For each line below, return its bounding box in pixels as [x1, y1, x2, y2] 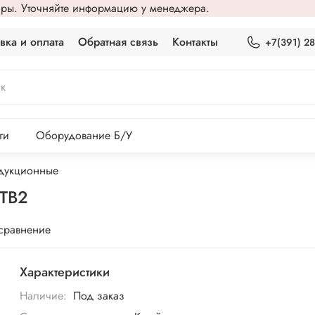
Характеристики [20, 262, 110, 281]
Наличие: [20, 288, 67, 304]
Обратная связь [78, 34, 159, 50]
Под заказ [72, 288, 124, 304]
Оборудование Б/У [35, 127, 132, 144]
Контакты [172, 34, 219, 50]
